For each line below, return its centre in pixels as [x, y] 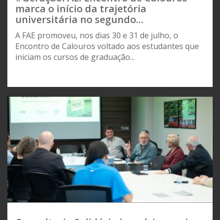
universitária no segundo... [79, 19]
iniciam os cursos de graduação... [75, 57]
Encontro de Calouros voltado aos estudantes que [107, 46]
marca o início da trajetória [81, 8]
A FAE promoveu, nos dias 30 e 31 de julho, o [97, 35]
